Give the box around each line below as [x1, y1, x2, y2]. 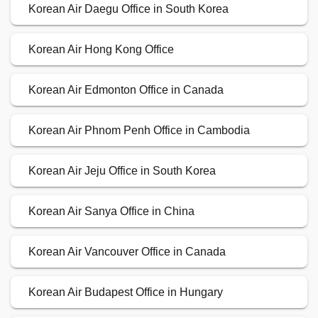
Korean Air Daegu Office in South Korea [28, 3, 229, 16]
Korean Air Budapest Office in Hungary [28, 286, 223, 299]
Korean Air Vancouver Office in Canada [28, 246, 226, 258]
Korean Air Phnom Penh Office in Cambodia [28, 124, 250, 137]
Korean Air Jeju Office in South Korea [28, 165, 216, 177]
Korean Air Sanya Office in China [28, 205, 194, 218]
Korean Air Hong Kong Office [28, 43, 174, 56]
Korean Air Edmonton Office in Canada [28, 84, 224, 97]
